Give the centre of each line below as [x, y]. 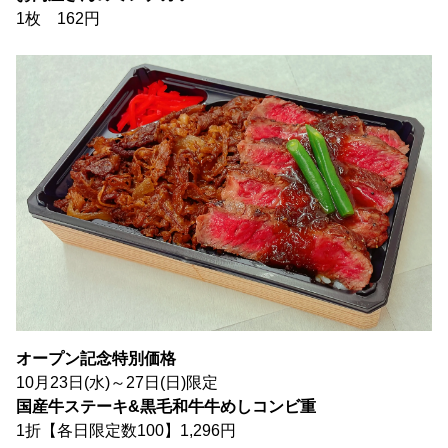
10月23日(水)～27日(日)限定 [117, 382]
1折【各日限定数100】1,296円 [126, 430]
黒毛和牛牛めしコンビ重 [228, 406]
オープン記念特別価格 [96, 358]
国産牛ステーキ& [78, 406]
